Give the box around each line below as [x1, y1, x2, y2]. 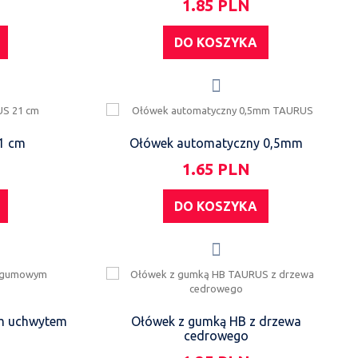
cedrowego [183, 328, 249, 343]
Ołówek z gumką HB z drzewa [130, 314, 301, 328]
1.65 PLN [181, 160, 250, 178]
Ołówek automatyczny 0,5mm [129, 136, 303, 150]
